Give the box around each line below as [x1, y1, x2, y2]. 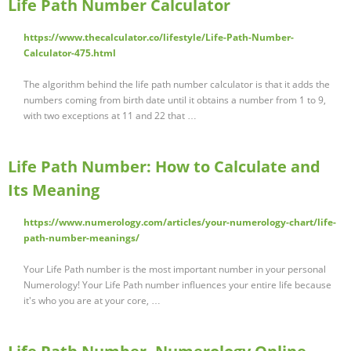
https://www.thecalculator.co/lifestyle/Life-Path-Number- [24, 31, 294, 45]
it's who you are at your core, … [24, 294, 161, 308]
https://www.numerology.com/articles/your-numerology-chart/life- [24, 215, 336, 230]
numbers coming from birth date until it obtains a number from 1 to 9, [24, 93, 326, 107]
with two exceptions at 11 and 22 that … [24, 109, 197, 123]
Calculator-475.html [24, 46, 116, 60]
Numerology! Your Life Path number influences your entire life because [24, 278, 331, 292]
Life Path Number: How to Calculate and [8, 156, 320, 178]
